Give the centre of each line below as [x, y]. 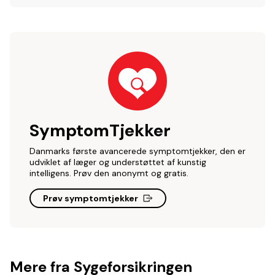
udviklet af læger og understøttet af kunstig [118, 162]
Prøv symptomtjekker [91, 198]
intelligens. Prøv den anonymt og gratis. [109, 173]
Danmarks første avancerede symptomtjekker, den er [137, 151]
